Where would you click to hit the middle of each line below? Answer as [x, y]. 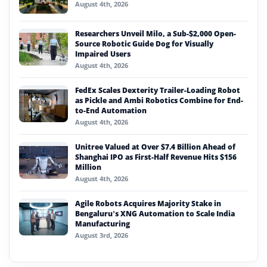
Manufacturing [103, 224]
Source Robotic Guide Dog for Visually [144, 44]
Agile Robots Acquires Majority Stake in [148, 204]
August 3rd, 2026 [102, 235]
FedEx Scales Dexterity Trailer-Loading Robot [158, 91]
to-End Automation [111, 111]
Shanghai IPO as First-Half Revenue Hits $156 [156, 157]
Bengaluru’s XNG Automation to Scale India [155, 214]
